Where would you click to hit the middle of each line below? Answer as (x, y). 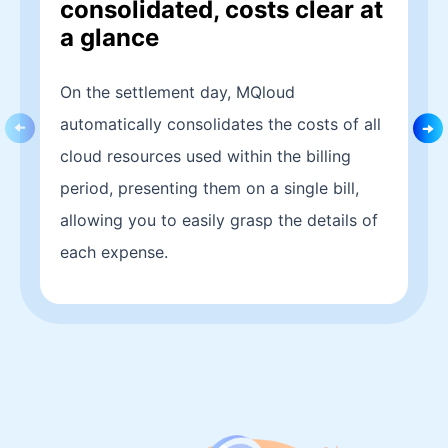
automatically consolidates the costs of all (220, 124)
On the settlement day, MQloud (177, 92)
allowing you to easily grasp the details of (219, 220)
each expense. (114, 252)
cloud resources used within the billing (205, 156)
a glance (109, 37)
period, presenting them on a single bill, (209, 188)
